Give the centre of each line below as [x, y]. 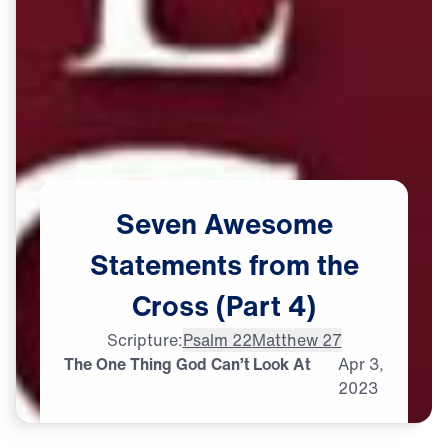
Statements [165, 264]
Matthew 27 [296, 339]
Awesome [268, 223]
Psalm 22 [217, 339]
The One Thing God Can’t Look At [187, 363]
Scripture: [144, 339]
